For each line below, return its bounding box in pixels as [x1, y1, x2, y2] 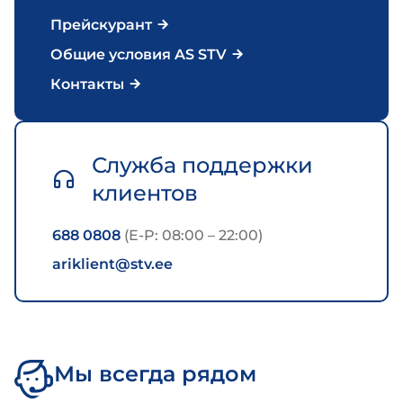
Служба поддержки [92, 152, 313, 178]
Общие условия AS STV [50, 46, 230, 63]
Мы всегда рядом [54, 361, 256, 387]
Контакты [50, 76, 128, 93]
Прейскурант [50, 16, 156, 33]
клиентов [92, 180, 198, 206]
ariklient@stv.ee [52, 255, 173, 273]
